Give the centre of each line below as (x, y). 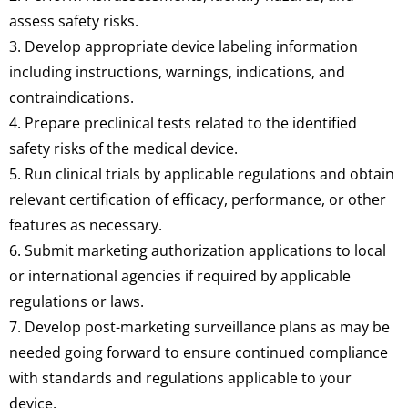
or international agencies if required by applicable (180, 276)
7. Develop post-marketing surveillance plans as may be (199, 327)
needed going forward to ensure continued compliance (199, 353)
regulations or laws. (76, 302)
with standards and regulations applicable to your (180, 378)
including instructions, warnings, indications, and (177, 72)
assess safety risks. (74, 21)
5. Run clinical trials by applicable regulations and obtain (202, 174)
